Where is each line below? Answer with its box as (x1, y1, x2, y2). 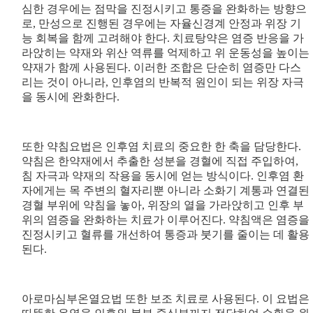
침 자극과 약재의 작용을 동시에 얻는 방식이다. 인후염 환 (21, 170, 304, 182)
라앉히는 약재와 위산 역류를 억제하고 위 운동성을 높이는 (21, 47, 310, 59)
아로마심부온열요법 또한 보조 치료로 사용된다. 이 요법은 (21, 293, 310, 305)
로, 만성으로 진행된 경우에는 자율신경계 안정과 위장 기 (21, 17, 301, 30)
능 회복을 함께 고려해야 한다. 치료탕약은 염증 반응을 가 (21, 32, 304, 45)
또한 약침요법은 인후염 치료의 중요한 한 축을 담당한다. (21, 140, 301, 153)
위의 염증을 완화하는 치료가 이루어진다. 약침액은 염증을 (21, 214, 310, 226)
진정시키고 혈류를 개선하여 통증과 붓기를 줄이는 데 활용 (21, 228, 310, 241)
